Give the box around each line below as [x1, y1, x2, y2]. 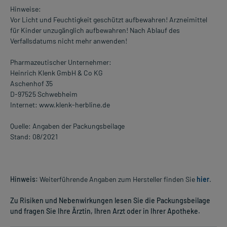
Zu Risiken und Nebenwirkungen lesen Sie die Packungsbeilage [10, 196, 210, 205]
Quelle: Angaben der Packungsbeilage [10, 121, 125, 130]
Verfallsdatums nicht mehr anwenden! [10, 36, 127, 45]
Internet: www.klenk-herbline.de [10, 100, 110, 109]
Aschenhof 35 [10, 79, 53, 88]
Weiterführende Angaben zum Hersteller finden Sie [38, 174, 197, 183]
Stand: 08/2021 [10, 132, 58, 141]
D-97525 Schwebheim [10, 89, 78, 98]
